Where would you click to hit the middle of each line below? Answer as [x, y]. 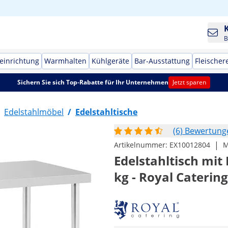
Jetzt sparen [190, 82]
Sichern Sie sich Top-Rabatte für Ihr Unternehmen [93, 82]
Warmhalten [65, 61]
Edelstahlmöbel [34, 112]
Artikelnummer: [142, 145]
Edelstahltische [106, 112]
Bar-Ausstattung [162, 61]
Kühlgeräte [110, 61]
